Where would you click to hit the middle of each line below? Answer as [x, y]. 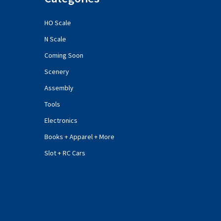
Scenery [56, 71]
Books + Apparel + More [79, 136]
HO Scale [57, 22]
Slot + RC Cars [65, 153]
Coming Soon [64, 55]
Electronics [61, 120]
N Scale [55, 39]
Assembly [59, 88]
